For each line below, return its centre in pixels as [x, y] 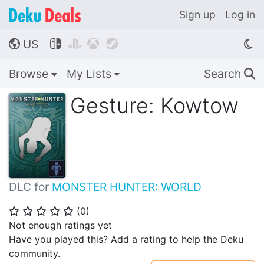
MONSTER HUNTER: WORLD [127, 187]
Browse [30, 74]
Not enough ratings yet [60, 225]
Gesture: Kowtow [154, 105]
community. [34, 253]
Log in [240, 14]
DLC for [30, 187]
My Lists [90, 74]
